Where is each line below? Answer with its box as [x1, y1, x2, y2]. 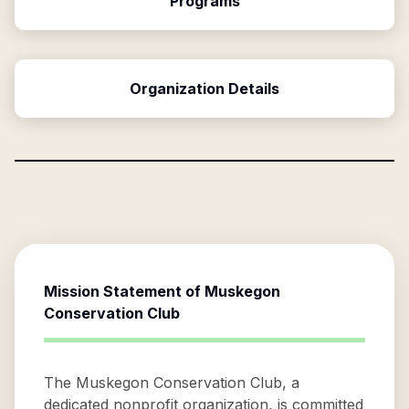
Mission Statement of [44, 282, 204, 300]
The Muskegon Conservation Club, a [44, 373, 299, 392]
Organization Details [130, 79, 279, 98]
